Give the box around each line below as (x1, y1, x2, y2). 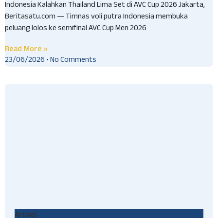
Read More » (5, 43, 48, 54)
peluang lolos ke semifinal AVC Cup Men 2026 (5, 22, 146, 36)
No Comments (49, 54, 96, 67)
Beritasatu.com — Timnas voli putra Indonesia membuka (5, 11, 188, 24)
